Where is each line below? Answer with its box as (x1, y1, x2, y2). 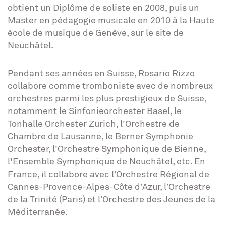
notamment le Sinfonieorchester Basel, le (8, 105, 182, 116)
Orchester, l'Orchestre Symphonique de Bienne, (8, 143, 206, 154)
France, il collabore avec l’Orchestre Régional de (8, 168, 209, 179)
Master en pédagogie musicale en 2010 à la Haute (8, 14, 214, 25)
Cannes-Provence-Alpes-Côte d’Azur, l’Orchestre (8, 181, 210, 192)
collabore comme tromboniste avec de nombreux (8, 80, 213, 91)
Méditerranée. (8, 206, 68, 217)
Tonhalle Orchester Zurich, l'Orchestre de (8, 118, 180, 129)
